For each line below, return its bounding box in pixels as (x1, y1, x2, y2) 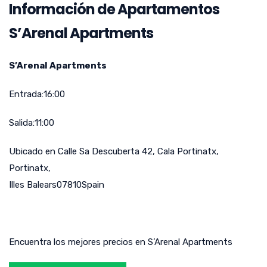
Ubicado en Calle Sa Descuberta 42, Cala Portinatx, (9, 146, 219, 157)
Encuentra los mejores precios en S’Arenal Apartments (9, 237, 232, 248)
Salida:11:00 (9, 117, 54, 129)
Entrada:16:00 (9, 89, 65, 100)
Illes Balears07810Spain (9, 179, 104, 191)
